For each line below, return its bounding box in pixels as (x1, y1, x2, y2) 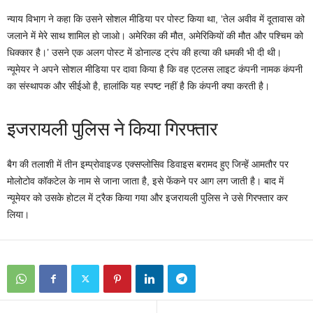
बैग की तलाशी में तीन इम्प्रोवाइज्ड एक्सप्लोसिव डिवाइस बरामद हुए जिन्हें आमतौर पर (7, 159, 289, 170)
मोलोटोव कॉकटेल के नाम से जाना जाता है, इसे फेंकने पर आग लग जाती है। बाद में (7, 175, 284, 187)
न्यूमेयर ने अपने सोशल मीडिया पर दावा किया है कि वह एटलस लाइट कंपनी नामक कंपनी (7, 64, 303, 75)
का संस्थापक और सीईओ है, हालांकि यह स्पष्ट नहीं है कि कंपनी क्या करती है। (7, 80, 270, 92)
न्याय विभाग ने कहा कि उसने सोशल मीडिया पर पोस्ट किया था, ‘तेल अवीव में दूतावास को (7, 13, 305, 25)
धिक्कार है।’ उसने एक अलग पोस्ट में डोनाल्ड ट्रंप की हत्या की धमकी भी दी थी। (7, 47, 282, 59)
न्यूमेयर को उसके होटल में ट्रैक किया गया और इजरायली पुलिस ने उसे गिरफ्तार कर (7, 192, 288, 204)
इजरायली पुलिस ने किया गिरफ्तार (7, 115, 218, 142)
